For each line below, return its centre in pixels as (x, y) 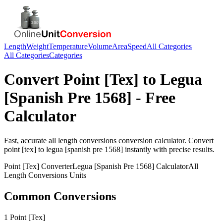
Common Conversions (60, 196)
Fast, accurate (26, 140)
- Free (154, 98)
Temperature (68, 46)
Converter (56, 166)
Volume (100, 46)
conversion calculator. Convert (165, 140)
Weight (37, 46)
